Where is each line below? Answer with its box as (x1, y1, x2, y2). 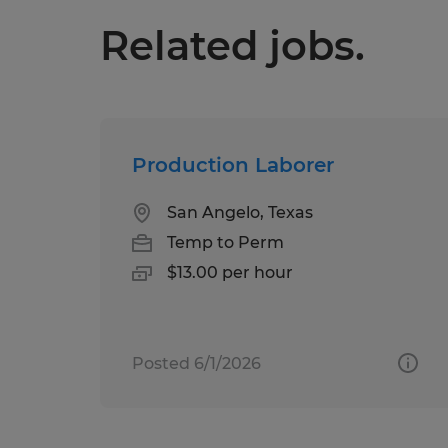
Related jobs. (100, 20, 365, 70)
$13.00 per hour (167, 262, 293, 282)
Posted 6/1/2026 (132, 353, 261, 373)
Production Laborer (132, 152, 334, 177)
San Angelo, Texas (167, 202, 313, 222)
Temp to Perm (167, 232, 284, 252)
